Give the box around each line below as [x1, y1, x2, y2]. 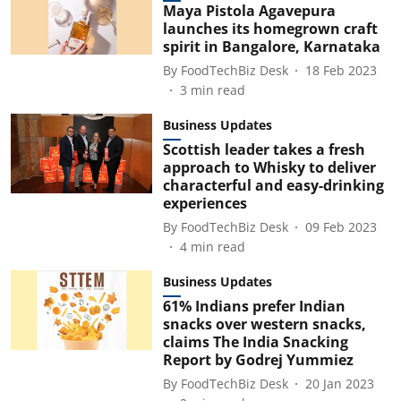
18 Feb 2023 [304, 61, 377, 79]
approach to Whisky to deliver [162, 158, 376, 177]
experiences [162, 193, 247, 213]
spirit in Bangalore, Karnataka [162, 37, 380, 56]
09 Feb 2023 [304, 218, 377, 235]
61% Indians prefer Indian [162, 296, 346, 316]
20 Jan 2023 [304, 374, 374, 392]
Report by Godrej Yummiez [162, 350, 354, 370]
